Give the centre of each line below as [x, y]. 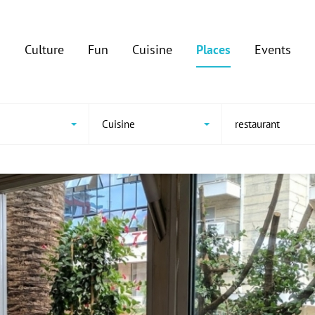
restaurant [257, 124]
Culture [44, 50]
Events [272, 50]
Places [213, 50]
